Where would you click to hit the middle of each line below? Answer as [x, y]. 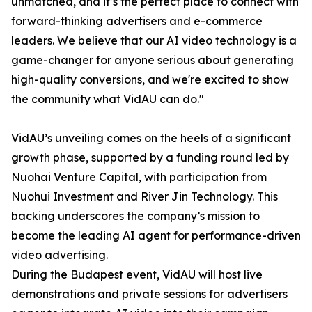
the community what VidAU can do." [108, 99]
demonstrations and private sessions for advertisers [149, 294]
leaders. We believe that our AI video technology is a [154, 41]
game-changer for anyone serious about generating [153, 60]
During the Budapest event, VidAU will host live [137, 275]
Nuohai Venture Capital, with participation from [139, 177]
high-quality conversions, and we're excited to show [150, 80]
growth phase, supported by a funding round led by [150, 158]
